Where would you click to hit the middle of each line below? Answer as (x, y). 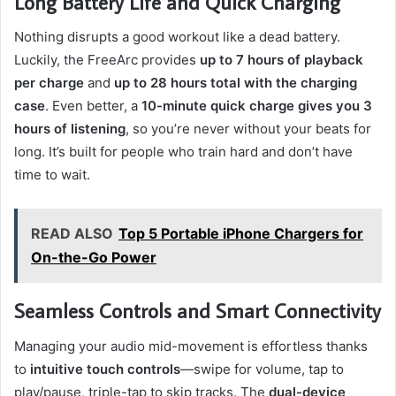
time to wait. (52, 175)
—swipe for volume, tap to (262, 369)
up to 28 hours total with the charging (236, 83)
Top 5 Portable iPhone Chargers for (241, 234)
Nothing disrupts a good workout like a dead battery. (177, 37)
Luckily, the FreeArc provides (107, 60)
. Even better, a (93, 106)
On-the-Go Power (94, 258)
